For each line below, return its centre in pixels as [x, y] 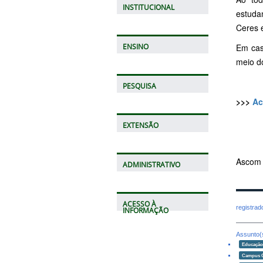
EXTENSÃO [140, 126]
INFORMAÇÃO [145, 211]
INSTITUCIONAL [148, 8]
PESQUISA [139, 86]
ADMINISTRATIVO [151, 165]
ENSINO [135, 47]
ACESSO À [139, 204]
